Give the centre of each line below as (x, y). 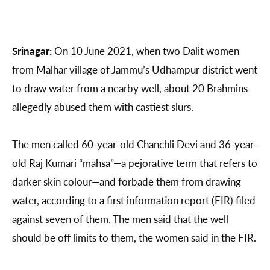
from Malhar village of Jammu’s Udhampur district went (135, 70)
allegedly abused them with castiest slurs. (103, 107)
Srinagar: (32, 51)
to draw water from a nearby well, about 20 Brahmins (130, 88)
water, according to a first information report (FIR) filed (134, 200)
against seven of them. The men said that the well (120, 219)
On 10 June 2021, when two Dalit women (146, 51)
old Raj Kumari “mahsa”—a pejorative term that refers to (135, 163)
